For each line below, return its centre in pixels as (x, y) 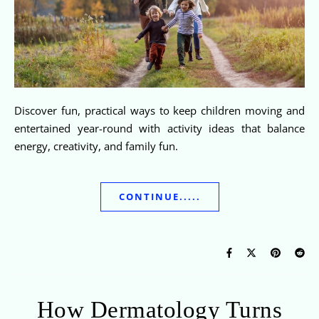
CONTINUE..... (159, 197)
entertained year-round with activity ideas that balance (159, 129)
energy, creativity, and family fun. (96, 146)
